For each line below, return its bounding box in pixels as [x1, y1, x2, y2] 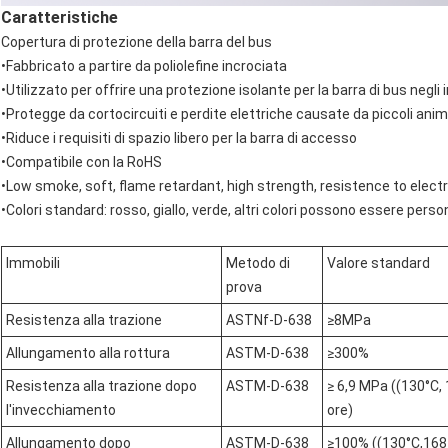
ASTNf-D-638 [226, 312, 312, 329]
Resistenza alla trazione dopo [6, 378, 197, 395]
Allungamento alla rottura [6, 345, 170, 362]
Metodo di [226, 255, 290, 272]
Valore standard [327, 255, 430, 272]
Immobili [6, 255, 60, 272]
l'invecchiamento [6, 402, 116, 419]
